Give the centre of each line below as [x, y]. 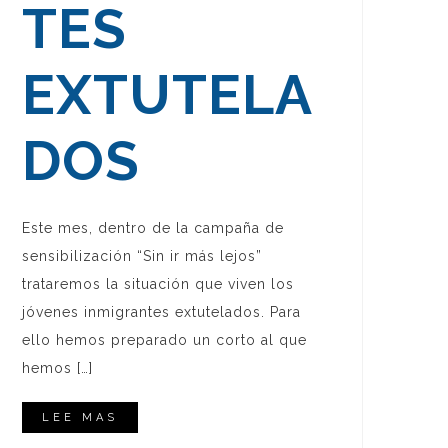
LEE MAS [79, 418]
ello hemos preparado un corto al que [164, 340]
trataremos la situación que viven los [157, 284]
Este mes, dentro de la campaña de [152, 228]
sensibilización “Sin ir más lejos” [141, 256]
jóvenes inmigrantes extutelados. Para [161, 312]
